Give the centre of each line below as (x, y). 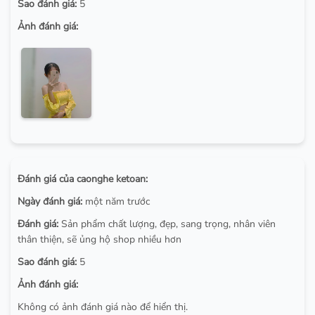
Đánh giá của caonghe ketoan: (83, 179)
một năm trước (116, 202)
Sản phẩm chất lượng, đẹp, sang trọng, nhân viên (167, 224)
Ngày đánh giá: (50, 202)
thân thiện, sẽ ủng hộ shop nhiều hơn (99, 240)
